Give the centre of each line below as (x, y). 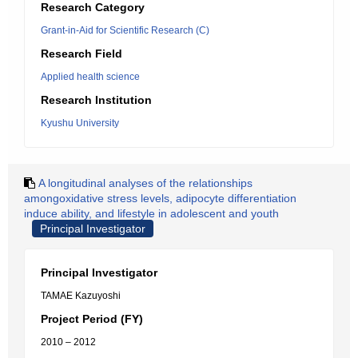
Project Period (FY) (92, 319)
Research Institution (96, 100)
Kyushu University (80, 123)
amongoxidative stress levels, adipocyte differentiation (160, 198)
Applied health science (90, 77)
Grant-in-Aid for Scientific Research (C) (125, 30)
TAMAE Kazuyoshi (81, 296)
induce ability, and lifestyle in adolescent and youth (151, 213)
